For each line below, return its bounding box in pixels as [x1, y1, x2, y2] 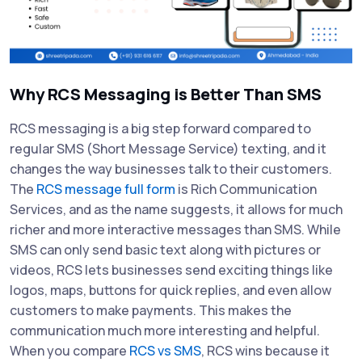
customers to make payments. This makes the [10, 301, 292, 320]
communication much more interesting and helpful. [10, 322, 320, 340]
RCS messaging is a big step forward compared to [10, 120, 311, 138]
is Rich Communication [175, 180, 317, 199]
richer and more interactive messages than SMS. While [10, 221, 341, 239]
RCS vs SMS [129, 342, 201, 360]
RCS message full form [36, 180, 175, 199]
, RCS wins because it [201, 342, 330, 360]
